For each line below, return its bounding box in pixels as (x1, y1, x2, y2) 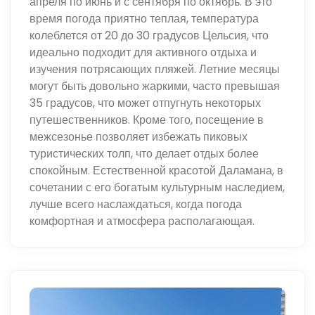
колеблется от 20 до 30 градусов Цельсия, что (30, 27, 269, 44)
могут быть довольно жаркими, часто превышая (30, 77, 281, 94)
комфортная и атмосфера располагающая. (30, 212, 255, 229)
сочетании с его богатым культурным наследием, (30, 179, 285, 195)
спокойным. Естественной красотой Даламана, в (30, 162, 284, 179)
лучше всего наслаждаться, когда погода (30, 195, 243, 212)
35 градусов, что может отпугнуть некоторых (30, 94, 262, 111)
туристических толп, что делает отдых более (30, 145, 259, 162)
